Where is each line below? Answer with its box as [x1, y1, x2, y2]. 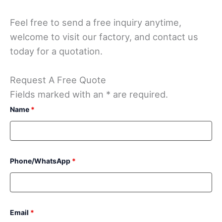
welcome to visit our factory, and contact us [10, 31, 198, 43]
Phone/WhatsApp [10, 157, 72, 166]
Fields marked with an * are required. [10, 89, 168, 100]
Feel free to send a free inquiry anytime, [10, 17, 181, 28]
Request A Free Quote [10, 74, 106, 86]
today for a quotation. [10, 46, 103, 57]
